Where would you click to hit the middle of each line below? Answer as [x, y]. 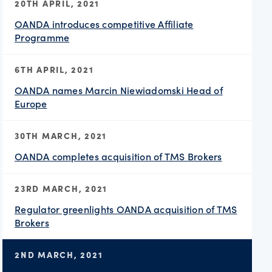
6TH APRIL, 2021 [54, 69]
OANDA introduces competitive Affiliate [104, 24]
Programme [42, 37]
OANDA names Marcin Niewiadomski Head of [119, 90]
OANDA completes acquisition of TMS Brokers [118, 156]
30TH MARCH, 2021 [61, 135]
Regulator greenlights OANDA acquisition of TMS [126, 209]
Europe [31, 103]
